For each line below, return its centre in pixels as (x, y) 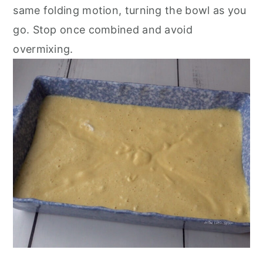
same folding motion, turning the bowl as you (130, 10)
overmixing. (43, 49)
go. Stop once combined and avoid (103, 29)
